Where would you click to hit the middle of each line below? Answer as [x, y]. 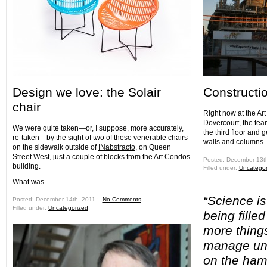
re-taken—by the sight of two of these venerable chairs [100, 138]
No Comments [122, 199]
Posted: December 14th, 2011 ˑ [57, 199]
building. [26, 166]
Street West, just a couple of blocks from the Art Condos [101, 157]
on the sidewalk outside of [55, 147]
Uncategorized [68, 208]
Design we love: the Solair [86, 92]
